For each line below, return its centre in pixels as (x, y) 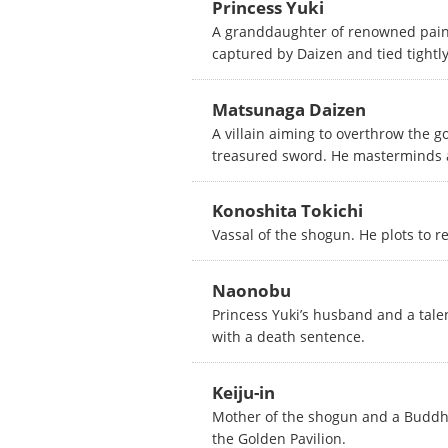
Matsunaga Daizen (289, 109)
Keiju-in (243, 392)
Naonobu (251, 291)
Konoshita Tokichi (287, 211)
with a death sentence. (288, 337)
